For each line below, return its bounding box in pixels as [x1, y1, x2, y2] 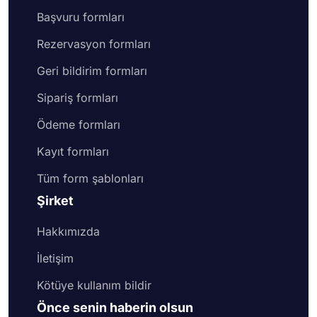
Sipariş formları [37, 90, 118, 105]
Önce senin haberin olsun [37, 299, 193, 315]
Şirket [37, 192, 74, 208]
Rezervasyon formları [37, 36, 151, 51]
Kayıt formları [37, 144, 109, 158]
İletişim [37, 250, 74, 265]
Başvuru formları [37, 9, 125, 24]
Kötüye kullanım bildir [37, 277, 151, 292]
